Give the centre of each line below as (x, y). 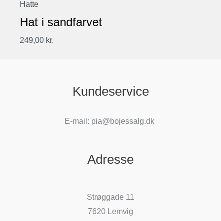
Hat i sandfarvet (61, 22)
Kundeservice (110, 91)
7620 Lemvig (110, 212)
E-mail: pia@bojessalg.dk (110, 121)
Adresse (110, 160)
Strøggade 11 (110, 197)
